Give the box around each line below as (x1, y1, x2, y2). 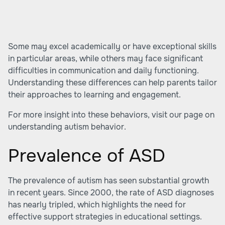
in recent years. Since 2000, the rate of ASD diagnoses (8, 187, 214, 198)
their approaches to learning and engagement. (8, 89, 181, 100)
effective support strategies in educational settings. (8, 211, 202, 222)
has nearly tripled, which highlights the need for (8, 199, 186, 210)
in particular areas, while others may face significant (8, 53, 203, 64)
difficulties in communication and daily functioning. (8, 65, 199, 76)
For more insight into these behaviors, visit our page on (8, 109, 214, 120)
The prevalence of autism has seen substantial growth (8, 175, 209, 186)
